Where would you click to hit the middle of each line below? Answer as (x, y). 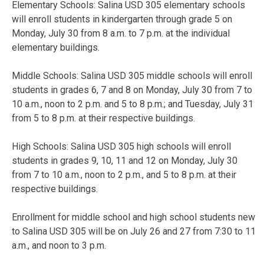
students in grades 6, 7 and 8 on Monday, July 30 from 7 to (132, 90)
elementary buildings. (56, 47)
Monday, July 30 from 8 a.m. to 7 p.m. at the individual (121, 33)
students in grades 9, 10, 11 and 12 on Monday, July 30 (125, 160)
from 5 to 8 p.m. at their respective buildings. (103, 118)
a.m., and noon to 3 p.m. (59, 245)
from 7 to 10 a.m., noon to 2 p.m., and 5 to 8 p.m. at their (124, 174)
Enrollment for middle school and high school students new (133, 217)
